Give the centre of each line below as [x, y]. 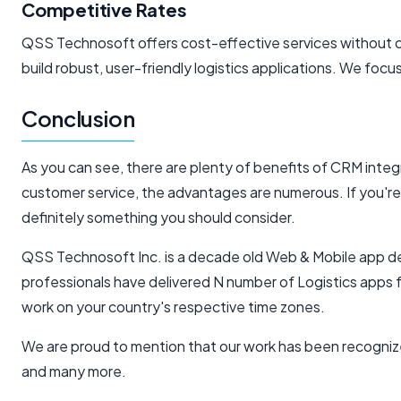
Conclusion [78, 119]
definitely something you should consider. [158, 218]
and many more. [74, 371]
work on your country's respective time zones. [173, 307]
